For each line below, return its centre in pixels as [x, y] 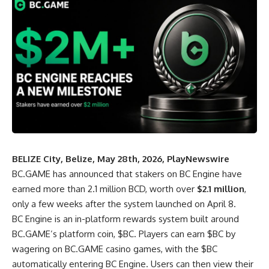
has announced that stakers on [115, 174]
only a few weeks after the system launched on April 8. [124, 204]
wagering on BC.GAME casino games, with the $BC [115, 249]
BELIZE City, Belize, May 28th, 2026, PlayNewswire [121, 159]
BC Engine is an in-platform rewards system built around [125, 219]
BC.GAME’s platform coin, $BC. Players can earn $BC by [124, 234]
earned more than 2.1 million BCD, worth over [104, 189]
